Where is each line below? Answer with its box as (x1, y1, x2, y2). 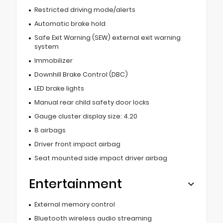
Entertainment (29, 175, 122, 193)
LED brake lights (34, 84, 84, 93)
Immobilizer (34, 56, 73, 65)
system (34, 42, 59, 51)
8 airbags (34, 125, 66, 134)
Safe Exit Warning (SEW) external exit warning (34, 33, 181, 42)
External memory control (34, 200, 115, 209)
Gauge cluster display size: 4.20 (34, 111, 137, 120)
